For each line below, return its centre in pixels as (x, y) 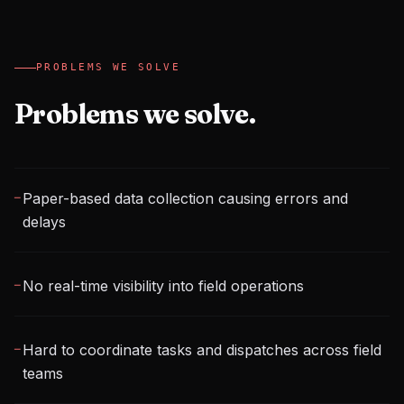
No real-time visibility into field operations (163, 286)
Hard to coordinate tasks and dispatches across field (202, 350)
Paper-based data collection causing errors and (185, 198)
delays (44, 222)
